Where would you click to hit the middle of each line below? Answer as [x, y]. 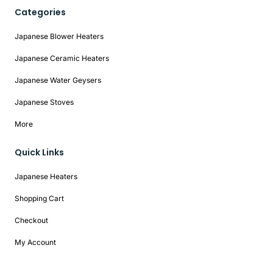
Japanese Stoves [44, 102]
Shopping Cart [39, 199]
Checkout [31, 221]
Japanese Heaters [46, 177]
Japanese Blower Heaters [59, 37]
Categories [40, 12]
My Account [35, 243]
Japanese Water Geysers [58, 80]
